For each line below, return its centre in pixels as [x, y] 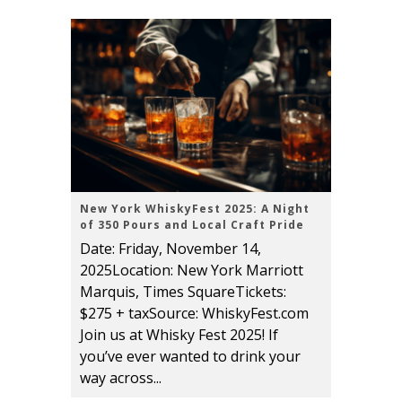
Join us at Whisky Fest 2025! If [179, 335]
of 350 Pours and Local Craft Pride [192, 225]
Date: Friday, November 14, [170, 249]
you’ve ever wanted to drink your [190, 357]
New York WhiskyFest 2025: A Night [195, 209]
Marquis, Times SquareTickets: [183, 292]
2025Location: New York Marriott [192, 271]
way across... [121, 378]
